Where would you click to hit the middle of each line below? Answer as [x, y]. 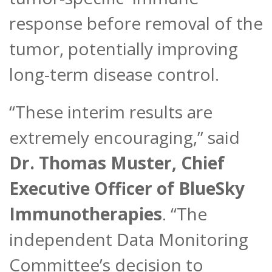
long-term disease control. [114, 74]
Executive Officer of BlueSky [127, 189]
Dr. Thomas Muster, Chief [117, 163]
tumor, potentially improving [124, 49]
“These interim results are [111, 112]
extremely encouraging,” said [124, 138]
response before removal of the [136, 23]
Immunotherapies [86, 214]
